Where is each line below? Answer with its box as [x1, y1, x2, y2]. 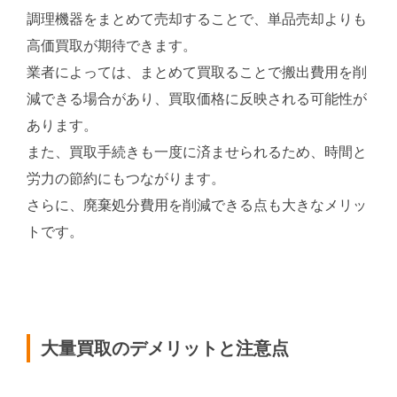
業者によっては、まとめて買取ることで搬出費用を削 [27, 65, 367, 80]
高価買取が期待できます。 [27, 38, 197, 53]
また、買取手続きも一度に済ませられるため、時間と [27, 144, 367, 160]
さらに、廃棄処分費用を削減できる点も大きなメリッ [27, 198, 367, 213]
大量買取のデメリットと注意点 [41, 339, 289, 359]
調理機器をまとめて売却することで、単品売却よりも [27, 12, 367, 27]
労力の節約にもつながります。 [27, 171, 225, 186]
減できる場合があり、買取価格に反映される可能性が [27, 91, 367, 106]
